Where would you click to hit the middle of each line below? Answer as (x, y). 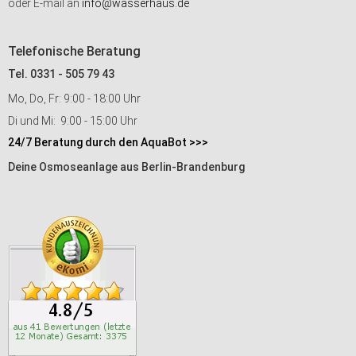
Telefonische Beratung (74, 51)
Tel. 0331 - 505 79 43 (61, 74)
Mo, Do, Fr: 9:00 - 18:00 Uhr (74, 99)
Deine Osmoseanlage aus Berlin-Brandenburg (126, 167)
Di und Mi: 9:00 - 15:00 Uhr (73, 121)
